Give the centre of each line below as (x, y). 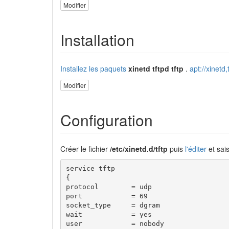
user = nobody (115, 224)
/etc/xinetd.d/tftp (139, 148)
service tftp (90, 169)
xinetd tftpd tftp (157, 69)
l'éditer (196, 148)
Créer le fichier (85, 148)
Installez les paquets (93, 69)
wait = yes (109, 215)
